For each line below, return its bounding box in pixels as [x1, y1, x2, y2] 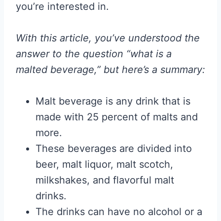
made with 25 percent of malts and [36, 111, 198, 123]
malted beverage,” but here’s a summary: [16, 64, 205, 75]
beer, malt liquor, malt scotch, [36, 158, 173, 170]
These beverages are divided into [36, 143, 192, 154]
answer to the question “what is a [16, 48, 172, 60]
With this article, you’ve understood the [16, 32, 200, 44]
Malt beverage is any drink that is [36, 95, 190, 107]
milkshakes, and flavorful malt [36, 174, 174, 186]
